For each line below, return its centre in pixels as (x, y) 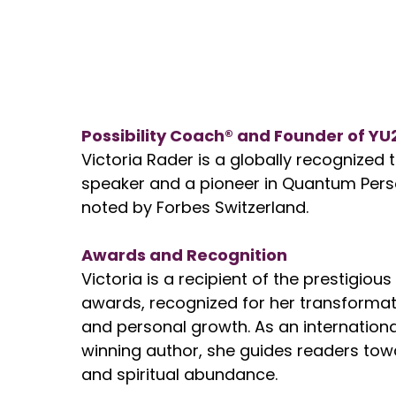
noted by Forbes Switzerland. (195, 207)
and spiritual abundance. (179, 374)
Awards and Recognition (184, 255)
